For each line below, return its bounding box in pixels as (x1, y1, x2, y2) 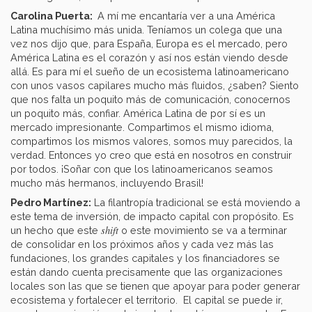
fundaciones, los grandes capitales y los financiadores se (10, 252, 280, 265)
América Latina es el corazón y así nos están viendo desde (10, 52, 288, 64)
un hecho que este (10, 224, 101, 237)
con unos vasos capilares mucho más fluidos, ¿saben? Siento (10, 79, 299, 92)
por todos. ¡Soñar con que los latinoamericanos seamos (10, 163, 273, 175)
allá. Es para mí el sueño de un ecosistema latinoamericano (10, 65, 289, 78)
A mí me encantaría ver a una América (95, 10, 275, 22)
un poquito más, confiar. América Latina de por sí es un (10, 107, 265, 120)
